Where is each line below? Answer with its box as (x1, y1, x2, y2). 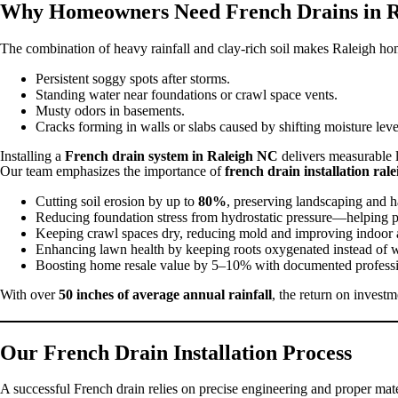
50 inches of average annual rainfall (59, 286, 272, 302)
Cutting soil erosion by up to (36, 193, 198, 209)
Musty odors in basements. (36, 102, 185, 118)
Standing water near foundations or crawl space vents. (36, 86, 338, 102)
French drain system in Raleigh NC (65, 147, 278, 163)
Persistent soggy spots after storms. (36, 70, 230, 86)
